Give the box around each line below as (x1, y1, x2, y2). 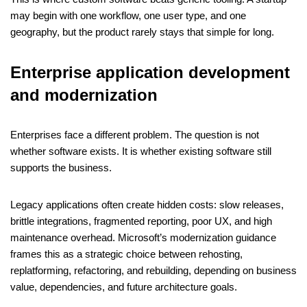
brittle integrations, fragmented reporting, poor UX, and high (10, 215, 272, 228)
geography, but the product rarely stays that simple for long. (10, 26, 274, 38)
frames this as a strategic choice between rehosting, (10, 248, 243, 260)
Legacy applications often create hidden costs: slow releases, (10, 199, 284, 211)
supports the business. (10, 162, 112, 174)
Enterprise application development (10, 63, 290, 82)
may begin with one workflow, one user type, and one (10, 10, 246, 22)
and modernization (10, 86, 158, 105)
